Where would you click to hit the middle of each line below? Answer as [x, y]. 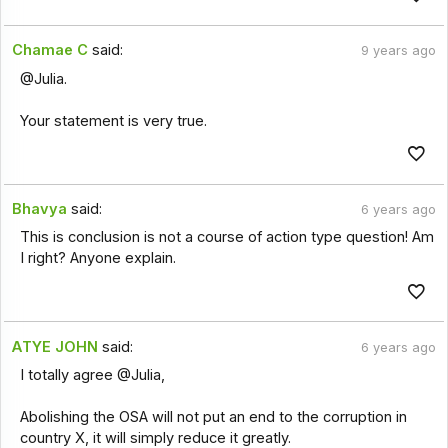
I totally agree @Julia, [92, 374]
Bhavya [40, 209]
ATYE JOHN [55, 346]
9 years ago [398, 51]
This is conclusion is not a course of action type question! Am [226, 237]
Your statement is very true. [113, 120]
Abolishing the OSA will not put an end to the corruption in [213, 416]
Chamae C [50, 50]
